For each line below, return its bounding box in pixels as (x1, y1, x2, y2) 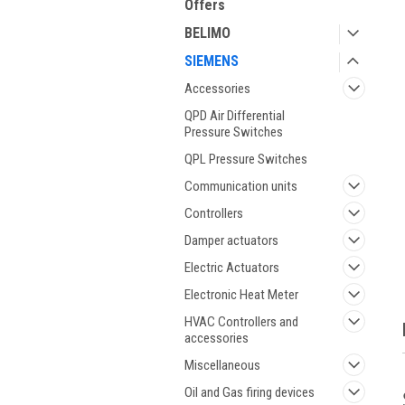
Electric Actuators (184, 259, 279, 276)
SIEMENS (184, 52, 239, 70)
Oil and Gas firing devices (184, 384, 315, 400)
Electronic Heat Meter (184, 287, 298, 303)
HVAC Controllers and (184, 314, 298, 330)
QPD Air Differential (184, 108, 285, 124)
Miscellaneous (184, 357, 260, 373)
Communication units (184, 178, 297, 194)
